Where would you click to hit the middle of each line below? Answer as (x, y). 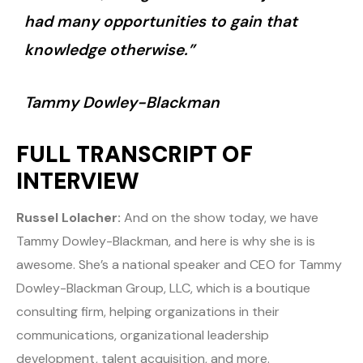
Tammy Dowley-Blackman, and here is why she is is (166, 241)
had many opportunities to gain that (161, 22)
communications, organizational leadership (143, 335)
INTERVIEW (78, 181)
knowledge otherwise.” (109, 50)
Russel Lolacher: (68, 218)
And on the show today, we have (220, 218)
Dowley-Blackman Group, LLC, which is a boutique (163, 288)
